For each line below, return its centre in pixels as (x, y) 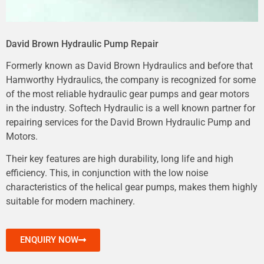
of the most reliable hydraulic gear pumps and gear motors (128, 94)
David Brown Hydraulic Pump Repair (82, 44)
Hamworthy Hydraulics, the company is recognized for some (131, 80)
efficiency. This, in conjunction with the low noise (107, 173)
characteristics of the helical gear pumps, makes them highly (132, 187)
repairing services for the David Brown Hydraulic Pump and (128, 122)
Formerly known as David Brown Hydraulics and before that (129, 65)
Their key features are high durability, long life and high (120, 159)
